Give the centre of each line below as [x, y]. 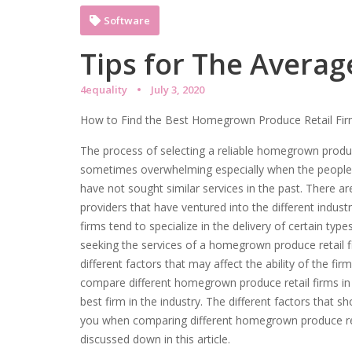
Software [127, 20]
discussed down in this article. [155, 339]
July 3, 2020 [178, 90]
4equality [104, 90]
